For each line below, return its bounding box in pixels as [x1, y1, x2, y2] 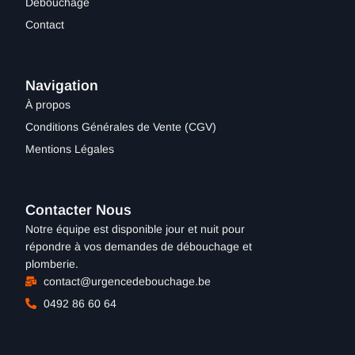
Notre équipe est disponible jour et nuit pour [25, 222, 245, 235]
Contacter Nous [25, 201, 132, 218]
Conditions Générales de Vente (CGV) [25, 120, 216, 133]
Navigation [25, 77, 98, 94]
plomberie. [25, 257, 78, 270]
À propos [25, 97, 71, 111]
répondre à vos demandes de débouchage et [25, 239, 252, 253]
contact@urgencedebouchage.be [43, 274, 211, 288]
